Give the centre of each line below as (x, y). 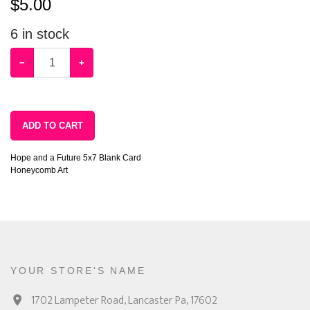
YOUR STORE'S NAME (78, 271)
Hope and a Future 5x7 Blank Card (76, 158)
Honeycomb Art (39, 170)
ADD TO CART (63, 126)
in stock (44, 34)
